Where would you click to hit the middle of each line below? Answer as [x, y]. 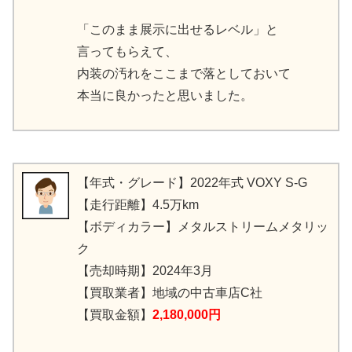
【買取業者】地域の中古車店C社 [170, 292]
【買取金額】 [115, 314]
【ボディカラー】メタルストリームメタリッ [203, 226]
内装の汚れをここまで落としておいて [184, 73]
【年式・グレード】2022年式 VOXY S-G [192, 182]
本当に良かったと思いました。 [165, 95]
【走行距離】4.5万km [138, 204]
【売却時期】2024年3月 [145, 270]
